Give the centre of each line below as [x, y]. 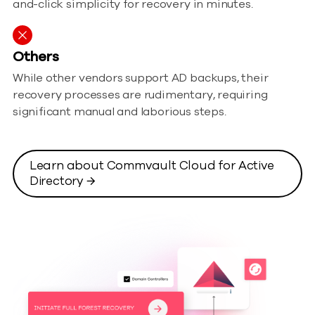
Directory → [62, 181]
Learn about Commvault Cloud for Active [152, 165]
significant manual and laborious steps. [120, 112]
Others [36, 57]
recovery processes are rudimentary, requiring [140, 95]
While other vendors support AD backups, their [141, 78]
